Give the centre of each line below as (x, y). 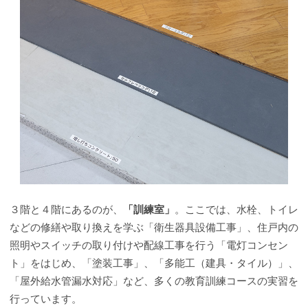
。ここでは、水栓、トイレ (236, 209)
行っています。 (46, 299)
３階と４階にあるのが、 (66, 209)
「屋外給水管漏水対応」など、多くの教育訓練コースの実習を (154, 281)
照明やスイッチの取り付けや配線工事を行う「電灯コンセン (149, 245)
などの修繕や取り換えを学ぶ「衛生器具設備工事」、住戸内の (154, 227)
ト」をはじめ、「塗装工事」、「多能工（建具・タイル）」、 (154, 263)
